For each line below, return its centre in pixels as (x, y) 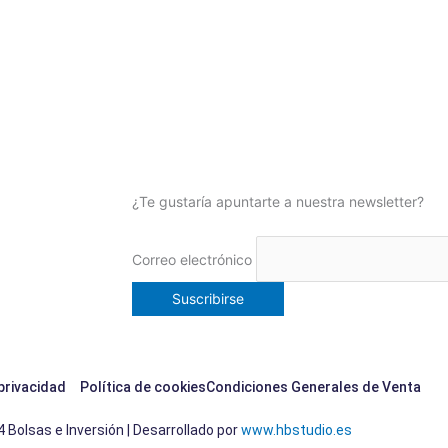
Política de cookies (142, 387)
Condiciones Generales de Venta (313, 387)
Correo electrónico (192, 259)
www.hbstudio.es (296, 430)
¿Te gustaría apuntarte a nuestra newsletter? (278, 202)
